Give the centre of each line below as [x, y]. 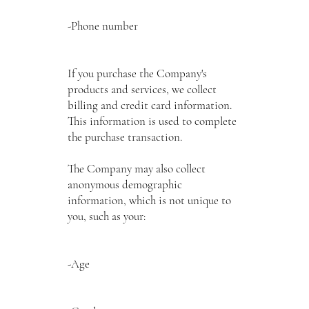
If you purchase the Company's [137, 73]
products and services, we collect [142, 89]
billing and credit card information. [149, 105]
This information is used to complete [152, 121]
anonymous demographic [124, 184]
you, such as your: [106, 216]
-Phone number [102, 26]
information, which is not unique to [149, 200]
